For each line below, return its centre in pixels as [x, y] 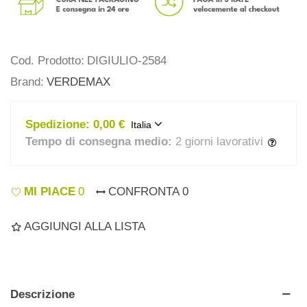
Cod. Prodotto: [47, 61]
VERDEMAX [78, 82]
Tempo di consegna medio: [99, 142]
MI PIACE [50, 191]
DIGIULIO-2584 [127, 61]
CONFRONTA [144, 191]
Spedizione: [58, 125]
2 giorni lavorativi [220, 142]
